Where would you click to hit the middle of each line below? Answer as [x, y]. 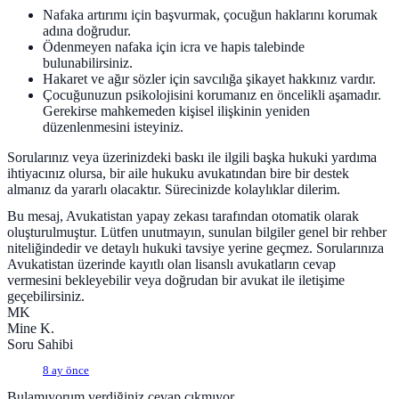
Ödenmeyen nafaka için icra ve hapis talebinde [174, 47]
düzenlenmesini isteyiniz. [113, 127]
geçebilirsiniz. [46, 297]
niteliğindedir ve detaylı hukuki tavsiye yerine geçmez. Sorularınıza [195, 248]
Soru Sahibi [40, 345]
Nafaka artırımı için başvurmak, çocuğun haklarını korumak [210, 15]
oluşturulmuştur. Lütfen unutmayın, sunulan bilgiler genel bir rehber [197, 232]
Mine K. [31, 329]
